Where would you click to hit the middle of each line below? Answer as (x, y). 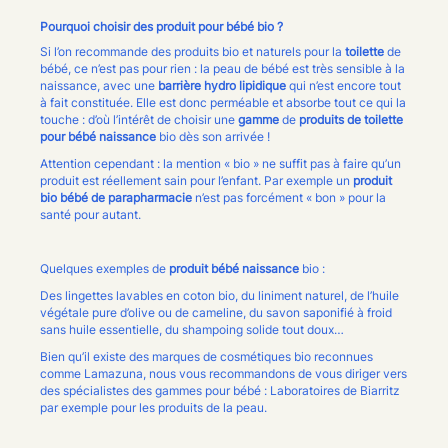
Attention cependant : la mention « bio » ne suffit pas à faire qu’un (220, 163)
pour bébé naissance (98, 136)
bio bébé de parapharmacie (117, 197)
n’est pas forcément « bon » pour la (290, 197)
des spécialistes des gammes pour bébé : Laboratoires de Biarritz (220, 390)
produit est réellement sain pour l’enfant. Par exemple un (196, 180)
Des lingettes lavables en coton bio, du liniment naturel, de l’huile (219, 295)
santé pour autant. (90, 214)
